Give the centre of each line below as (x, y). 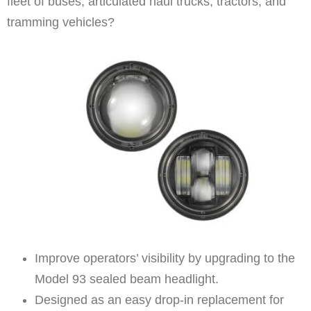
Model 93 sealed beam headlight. (127, 279)
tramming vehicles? (61, 23)
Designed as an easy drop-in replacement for (159, 300)
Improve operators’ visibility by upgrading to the (165, 259)
